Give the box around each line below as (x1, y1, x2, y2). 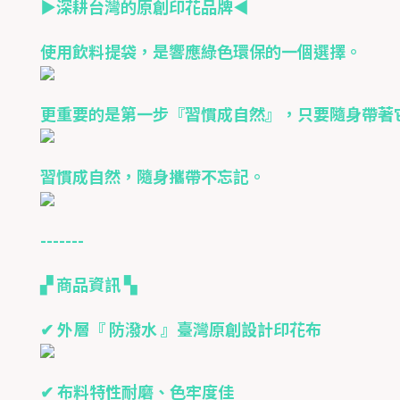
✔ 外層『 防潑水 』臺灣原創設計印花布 (40, 316, 321, 340)
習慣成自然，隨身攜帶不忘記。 (40, 164, 265, 188)
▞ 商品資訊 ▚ (40, 271, 137, 296)
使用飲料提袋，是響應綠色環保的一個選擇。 (40, 39, 362, 62)
